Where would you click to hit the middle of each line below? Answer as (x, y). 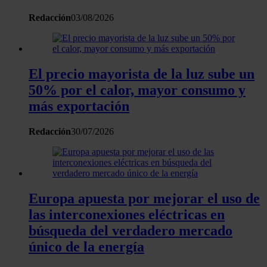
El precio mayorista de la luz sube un (142, 74)
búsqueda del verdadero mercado (131, 230)
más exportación (79, 106)
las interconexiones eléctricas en (127, 214)
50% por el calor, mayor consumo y (137, 90)
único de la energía (86, 246)
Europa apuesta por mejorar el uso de (144, 198)
